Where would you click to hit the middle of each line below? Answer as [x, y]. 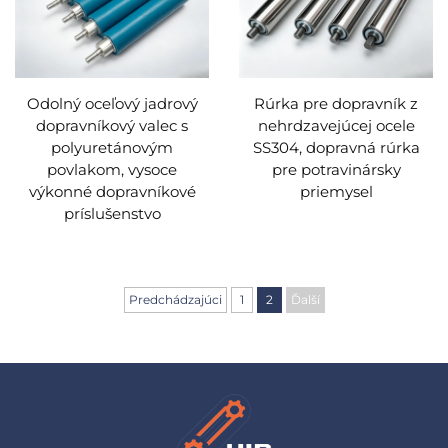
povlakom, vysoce [112, 169]
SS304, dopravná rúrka [336, 147]
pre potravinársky [336, 169]
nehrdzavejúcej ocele [336, 125]
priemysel [336, 191]
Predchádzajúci [175, 300]
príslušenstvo [112, 213]
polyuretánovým [112, 147]
